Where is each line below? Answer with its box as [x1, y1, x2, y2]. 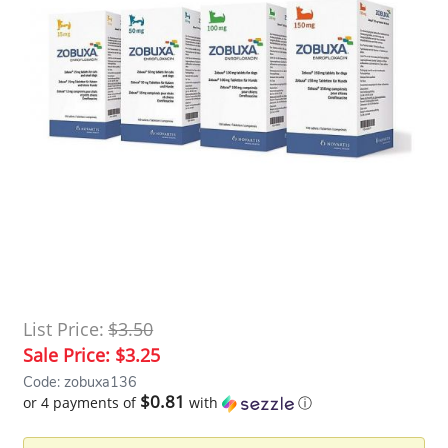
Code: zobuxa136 [23, 371, 138, 392]
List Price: [23, 316, 105, 341]
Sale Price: [23, 342, 116, 367]
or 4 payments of [23, 392, 141, 412]
